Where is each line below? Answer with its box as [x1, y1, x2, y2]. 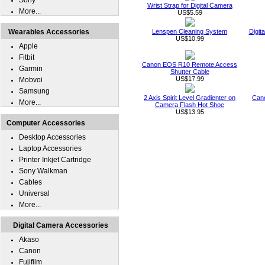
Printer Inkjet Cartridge [19, 156, 91, 164]
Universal [19, 189, 50, 198]
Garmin [19, 64, 43, 73]
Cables [19, 178, 42, 186]
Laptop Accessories [19, 144, 82, 153]
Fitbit [19, 53, 34, 62]
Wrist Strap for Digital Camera [147, 2, 232, 9]
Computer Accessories [7, 119, 85, 127]
